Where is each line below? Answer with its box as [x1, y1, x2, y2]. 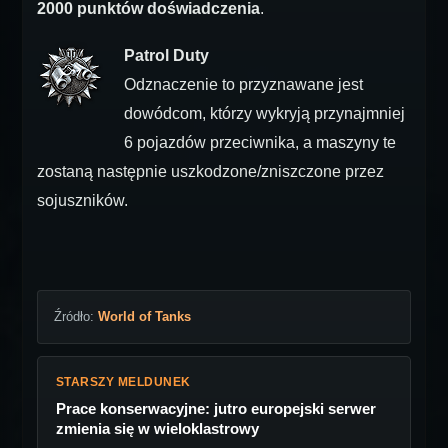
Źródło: [54, 309, 98, 325]
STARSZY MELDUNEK [56, 375, 191, 390]
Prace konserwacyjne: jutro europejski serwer [56, 400, 376, 418]
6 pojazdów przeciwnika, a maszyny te [124, 134, 396, 152]
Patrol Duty [124, 47, 209, 65]
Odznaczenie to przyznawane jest [124, 76, 363, 94]
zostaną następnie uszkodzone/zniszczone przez [37, 163, 384, 181]
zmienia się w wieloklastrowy [56, 420, 259, 438]
